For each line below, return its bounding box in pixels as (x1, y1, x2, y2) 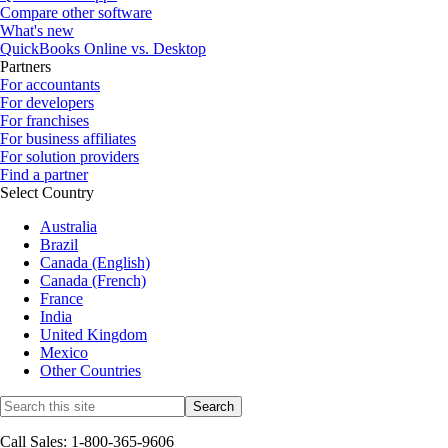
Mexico (40, 344, 88, 362)
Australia (40, 218, 97, 236)
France (40, 290, 83, 308)
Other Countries (40, 362, 141, 380)
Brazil (40, 236, 78, 254)
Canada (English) (40, 254, 150, 272)
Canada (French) (40, 272, 146, 290)
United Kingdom (40, 326, 147, 344)
